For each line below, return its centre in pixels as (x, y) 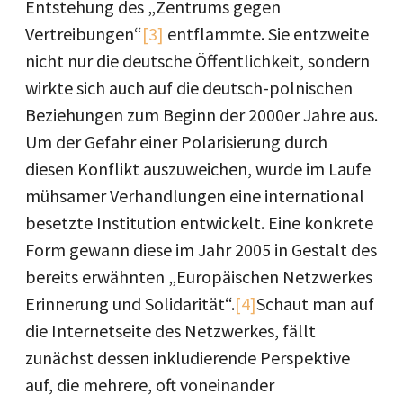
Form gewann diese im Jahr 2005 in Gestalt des (201, 250)
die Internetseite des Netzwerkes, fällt (170, 331)
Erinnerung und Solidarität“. (130, 304)
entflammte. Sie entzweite (266, 34)
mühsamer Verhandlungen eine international (195, 196)
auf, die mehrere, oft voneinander (150, 385)
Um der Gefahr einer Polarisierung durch (176, 142)
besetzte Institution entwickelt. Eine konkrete (199, 223)
